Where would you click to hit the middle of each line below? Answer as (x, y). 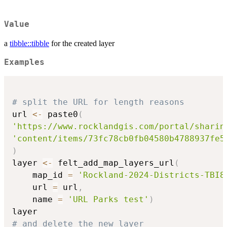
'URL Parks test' (108, 199)
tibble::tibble (29, 44)
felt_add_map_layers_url (113, 163)
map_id (40, 175)
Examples (24, 63)
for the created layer (82, 44)
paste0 (60, 114)
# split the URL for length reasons (98, 102)
